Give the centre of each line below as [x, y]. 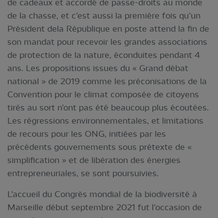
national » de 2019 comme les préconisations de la [107, 81]
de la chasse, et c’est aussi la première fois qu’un [104, 15]
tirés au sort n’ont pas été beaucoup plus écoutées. [108, 107]
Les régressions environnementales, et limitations [105, 120]
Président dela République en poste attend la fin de [108, 28]
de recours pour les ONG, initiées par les [87, 134]
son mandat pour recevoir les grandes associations [107, 42]
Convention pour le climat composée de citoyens [103, 94]
